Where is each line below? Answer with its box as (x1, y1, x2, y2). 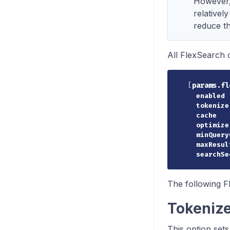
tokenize (196, 101, 229, 110)
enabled (196, 91, 225, 100)
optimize (196, 120, 229, 129)
